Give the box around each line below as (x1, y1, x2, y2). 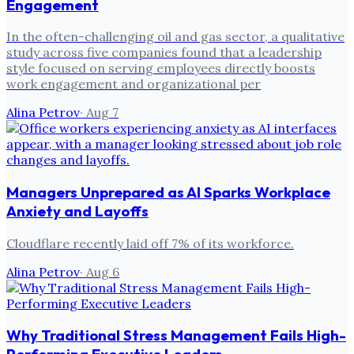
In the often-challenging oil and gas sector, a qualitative (6, 28, 345, 45)
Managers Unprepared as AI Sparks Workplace (6, 183, 330, 202)
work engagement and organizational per (6, 76, 261, 92)
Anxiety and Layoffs (6, 201, 149, 221)
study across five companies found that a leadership (6, 44, 322, 61)
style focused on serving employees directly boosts (6, 60, 315, 77)
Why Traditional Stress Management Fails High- (6, 326, 346, 345)
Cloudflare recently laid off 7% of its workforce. (6, 235, 294, 251)
